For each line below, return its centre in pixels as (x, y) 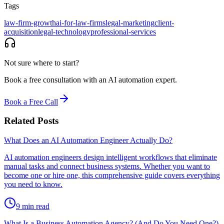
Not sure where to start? (41, 62)
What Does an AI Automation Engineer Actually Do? (88, 140)
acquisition (21, 31)
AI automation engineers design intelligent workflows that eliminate (110, 157)
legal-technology (64, 31)
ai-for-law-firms (81, 22)
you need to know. (33, 184)
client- (164, 22)
